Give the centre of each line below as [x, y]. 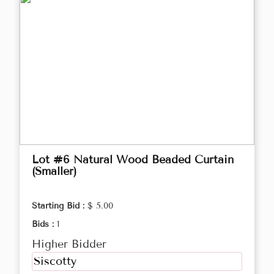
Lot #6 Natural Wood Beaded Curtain [133, 160]
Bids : [44, 224]
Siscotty [55, 261]
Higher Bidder [69, 244]
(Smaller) [54, 172]
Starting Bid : [60, 206]
